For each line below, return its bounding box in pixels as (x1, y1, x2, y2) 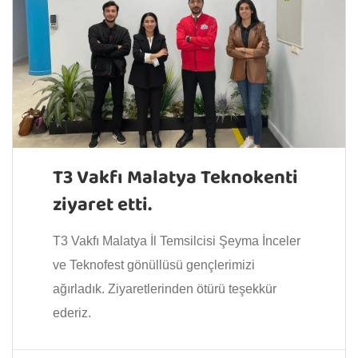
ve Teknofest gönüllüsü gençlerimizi (53, 257, 255, 272)
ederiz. (53, 305, 91, 320)
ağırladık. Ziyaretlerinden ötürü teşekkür (53, 281, 276, 296)
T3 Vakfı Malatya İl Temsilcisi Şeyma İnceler (53, 233, 300, 248)
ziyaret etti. (53, 189, 152, 222)
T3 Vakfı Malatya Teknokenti (53, 161, 298, 195)
